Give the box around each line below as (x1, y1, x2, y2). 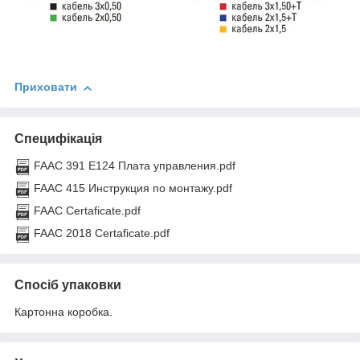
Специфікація (14, 132, 102, 146)
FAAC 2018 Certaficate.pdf (34, 227, 170, 240)
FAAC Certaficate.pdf (34, 204, 141, 218)
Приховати (14, 80, 77, 94)
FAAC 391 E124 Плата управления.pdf (34, 159, 235, 173)
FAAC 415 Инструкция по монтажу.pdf (34, 182, 232, 195)
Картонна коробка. (14, 305, 112, 319)
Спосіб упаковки (14, 278, 121, 292)
